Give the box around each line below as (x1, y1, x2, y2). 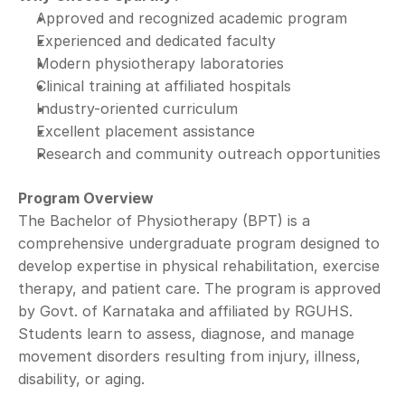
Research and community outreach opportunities (36, 145, 381, 163)
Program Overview (18, 189, 154, 207)
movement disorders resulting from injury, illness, (18, 347, 361, 365)
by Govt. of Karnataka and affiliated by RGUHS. (18, 302, 353, 320)
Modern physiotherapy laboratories (36, 54, 284, 72)
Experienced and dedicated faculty (36, 32, 276, 50)
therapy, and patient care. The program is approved (18, 279, 381, 297)
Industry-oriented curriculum (36, 99, 238, 118)
